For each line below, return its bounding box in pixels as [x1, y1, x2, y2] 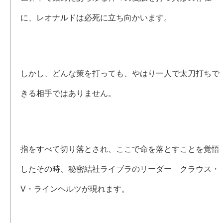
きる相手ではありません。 [20, 89, 116, 98]
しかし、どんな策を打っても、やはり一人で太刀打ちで [20, 69, 220, 78]
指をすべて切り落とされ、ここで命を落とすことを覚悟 [20, 145, 220, 153]
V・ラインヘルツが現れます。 [20, 185, 130, 193]
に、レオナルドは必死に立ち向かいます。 [20, 13, 172, 22]
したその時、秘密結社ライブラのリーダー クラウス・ [20, 165, 220, 173]
